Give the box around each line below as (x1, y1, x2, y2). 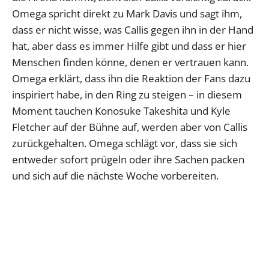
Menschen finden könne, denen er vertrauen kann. (12, 55, 249, 69)
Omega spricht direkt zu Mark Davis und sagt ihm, (12, 6, 242, 20)
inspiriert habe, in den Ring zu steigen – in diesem (12, 87, 242, 101)
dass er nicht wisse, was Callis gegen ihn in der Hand (12, 22, 253, 37)
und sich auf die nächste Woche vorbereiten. (12, 168, 219, 183)
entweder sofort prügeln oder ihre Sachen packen (12, 152, 244, 166)
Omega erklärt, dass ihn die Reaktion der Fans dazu (12, 71, 250, 85)
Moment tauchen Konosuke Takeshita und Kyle (12, 103, 231, 118)
